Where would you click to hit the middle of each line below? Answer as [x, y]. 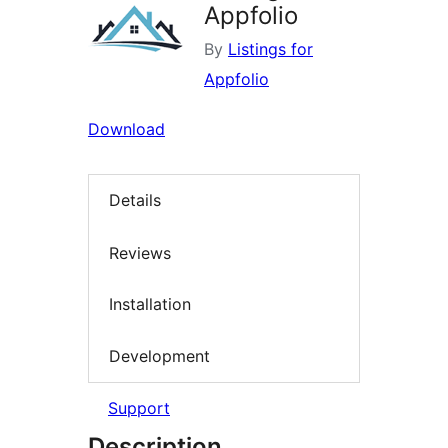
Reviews [140, 252]
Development [159, 355]
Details [135, 200]
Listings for [270, 49]
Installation [150, 304]
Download [126, 129]
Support [139, 408]
